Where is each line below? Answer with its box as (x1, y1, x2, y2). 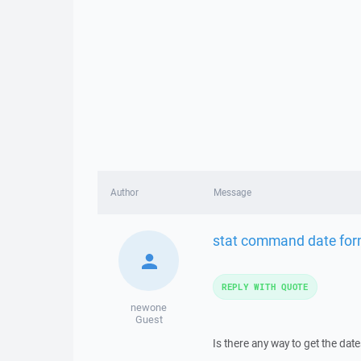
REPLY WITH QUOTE (221, 280, 309, 293)
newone (131, 301, 168, 314)
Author (110, 186, 139, 198)
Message (213, 186, 251, 198)
